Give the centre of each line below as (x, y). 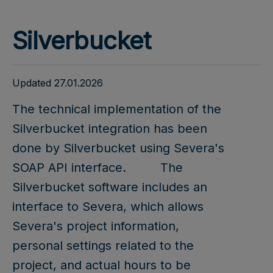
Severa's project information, (96, 226)
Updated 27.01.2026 (58, 83)
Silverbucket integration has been (110, 128)
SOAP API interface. (71, 167)
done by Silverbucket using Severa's (118, 148)
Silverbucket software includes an (110, 187)
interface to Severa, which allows (108, 206)
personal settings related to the (103, 245)
